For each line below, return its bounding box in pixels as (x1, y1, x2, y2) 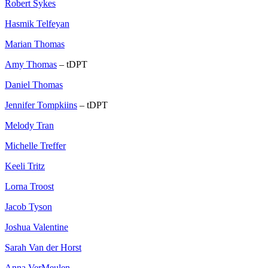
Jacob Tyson (5, 202, 52, 212)
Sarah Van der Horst (5, 242, 81, 253)
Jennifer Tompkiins (5, 100, 77, 111)
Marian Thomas (5, 39, 65, 50)
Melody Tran (5, 120, 54, 131)
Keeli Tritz (5, 161, 45, 172)
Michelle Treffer (5, 141, 66, 151)
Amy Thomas (5, 59, 57, 70)
